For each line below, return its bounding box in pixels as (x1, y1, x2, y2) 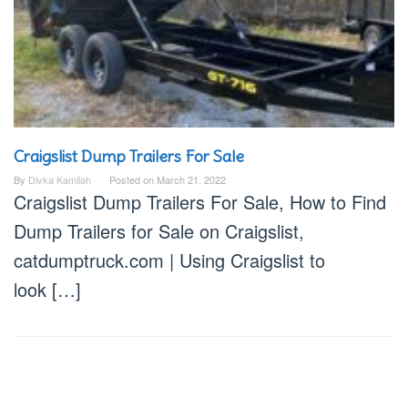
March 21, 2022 (157, 172, 226, 188)
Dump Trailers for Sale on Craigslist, (14, 218, 304, 245)
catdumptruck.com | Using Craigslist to (14, 247, 325, 274)
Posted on (109, 172, 157, 188)
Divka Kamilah (28, 172, 91, 188)
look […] (14, 276, 81, 303)
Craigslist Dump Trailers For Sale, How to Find (14, 189, 386, 216)
